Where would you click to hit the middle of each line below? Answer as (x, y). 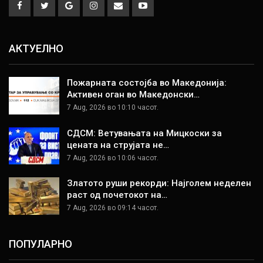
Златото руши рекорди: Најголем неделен (159, 183)
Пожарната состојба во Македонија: (147, 82)
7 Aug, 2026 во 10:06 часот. (113, 158)
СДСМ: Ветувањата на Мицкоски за (144, 133)
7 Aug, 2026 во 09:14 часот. (113, 208)
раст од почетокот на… (117, 195)
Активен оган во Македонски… (133, 94)
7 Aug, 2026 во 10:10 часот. (113, 107)
